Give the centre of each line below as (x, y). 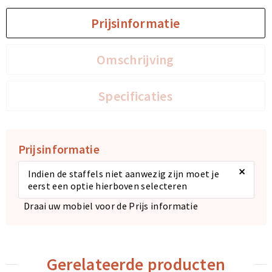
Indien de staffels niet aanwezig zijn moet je (123, 174)
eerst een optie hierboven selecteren (107, 186)
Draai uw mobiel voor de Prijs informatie (111, 206)
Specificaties (135, 96)
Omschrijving (135, 59)
